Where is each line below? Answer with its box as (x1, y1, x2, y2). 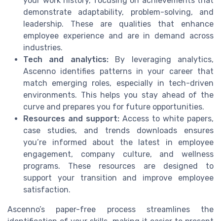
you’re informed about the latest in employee (23, 138, 214, 147)
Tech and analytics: (23, 55, 109, 65)
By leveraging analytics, (108, 55, 214, 65)
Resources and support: (23, 114, 119, 124)
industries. (23, 43, 63, 53)
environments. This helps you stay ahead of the (23, 90, 214, 100)
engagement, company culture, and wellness (23, 149, 214, 159)
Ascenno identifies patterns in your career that (23, 67, 214, 76)
